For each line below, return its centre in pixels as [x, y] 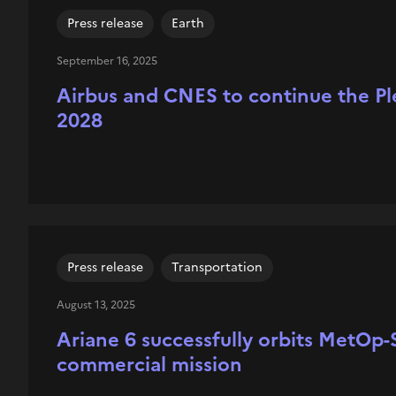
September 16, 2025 [107, 61]
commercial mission [149, 365]
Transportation [217, 267]
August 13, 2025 [95, 305]
